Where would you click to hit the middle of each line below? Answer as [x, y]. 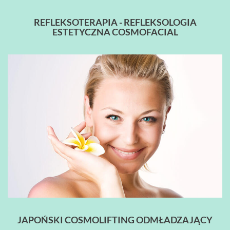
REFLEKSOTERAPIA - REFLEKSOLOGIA [115, 22]
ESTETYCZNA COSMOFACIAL [115, 32]
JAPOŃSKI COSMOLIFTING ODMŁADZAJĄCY [115, 219]
